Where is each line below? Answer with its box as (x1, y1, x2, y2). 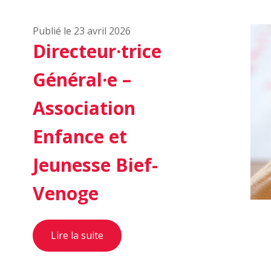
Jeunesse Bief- (33, 152, 158, 177)
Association (33, 96, 135, 120)
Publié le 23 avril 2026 (33, 24, 131, 38)
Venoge (33, 181, 99, 206)
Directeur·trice (33, 39, 162, 64)
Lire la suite (51, 229, 103, 242)
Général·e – (33, 67, 131, 92)
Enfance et (33, 124, 127, 149)
